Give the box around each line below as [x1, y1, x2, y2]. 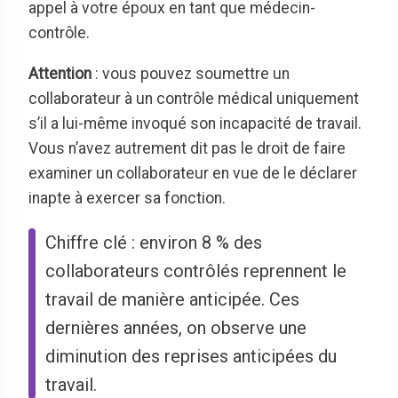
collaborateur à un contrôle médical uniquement [28, 89, 359, 107]
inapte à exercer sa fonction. [28, 188, 226, 207]
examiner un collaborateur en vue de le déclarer [28, 163, 357, 182]
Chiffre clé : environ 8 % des [45, 231, 263, 253]
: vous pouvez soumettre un [92, 64, 290, 83]
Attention [28, 64, 92, 83]
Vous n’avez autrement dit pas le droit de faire [28, 139, 346, 157]
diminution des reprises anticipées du [45, 345, 338, 367]
